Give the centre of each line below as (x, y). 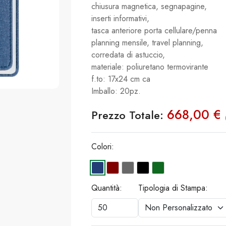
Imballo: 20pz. (116, 91)
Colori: (103, 147)
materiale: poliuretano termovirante (150, 67)
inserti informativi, (120, 18)
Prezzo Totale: (129, 115)
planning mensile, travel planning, (147, 43)
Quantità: (107, 188)
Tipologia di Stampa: (173, 188)
